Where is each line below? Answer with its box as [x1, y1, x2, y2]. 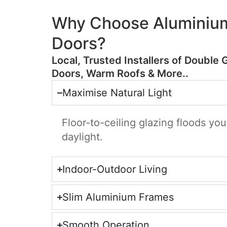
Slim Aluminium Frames [62, 191, 174, 203]
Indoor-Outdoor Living [62, 163, 167, 175]
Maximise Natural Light [62, 87, 172, 99]
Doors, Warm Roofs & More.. [52, 67, 188, 80]
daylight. [62, 131, 103, 143]
